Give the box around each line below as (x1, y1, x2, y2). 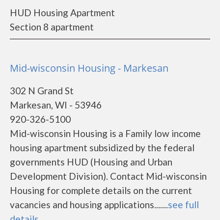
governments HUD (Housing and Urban (10, 156, 172, 167)
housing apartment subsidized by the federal (10, 142, 194, 153)
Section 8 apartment (10, 21, 94, 32)
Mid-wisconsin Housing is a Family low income (10, 128, 201, 139)
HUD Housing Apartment (10, 7, 115, 18)
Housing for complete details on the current (10, 185, 192, 196)
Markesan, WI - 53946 (10, 99, 102, 110)
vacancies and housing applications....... (10, 199, 168, 210)
